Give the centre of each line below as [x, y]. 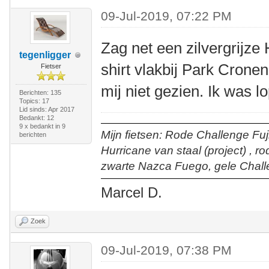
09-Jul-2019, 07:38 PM [167, 250]
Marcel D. [132, 193]
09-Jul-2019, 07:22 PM [167, 16]
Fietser [51, 66]
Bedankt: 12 [36, 118]
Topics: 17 [34, 101]
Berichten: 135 [40, 93]
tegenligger [45, 55]
